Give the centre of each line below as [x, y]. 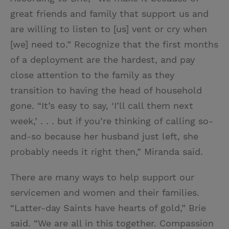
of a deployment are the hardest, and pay [102, 60]
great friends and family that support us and [109, 14]
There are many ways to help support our [102, 177]
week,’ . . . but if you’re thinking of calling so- [112, 121]
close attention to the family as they [92, 75]
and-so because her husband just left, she [104, 136]
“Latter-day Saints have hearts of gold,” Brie [108, 208]
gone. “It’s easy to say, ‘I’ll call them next [102, 106]
